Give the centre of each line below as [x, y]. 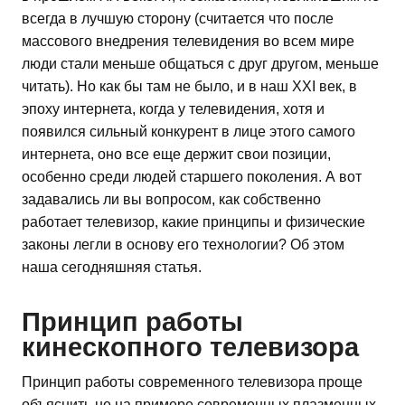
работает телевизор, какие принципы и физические [193, 221]
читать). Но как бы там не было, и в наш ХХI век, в [189, 86]
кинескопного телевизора [190, 348]
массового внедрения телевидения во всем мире [188, 41]
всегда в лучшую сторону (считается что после [178, 18]
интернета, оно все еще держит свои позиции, [176, 154]
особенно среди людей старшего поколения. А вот [192, 176]
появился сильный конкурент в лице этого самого [188, 131]
